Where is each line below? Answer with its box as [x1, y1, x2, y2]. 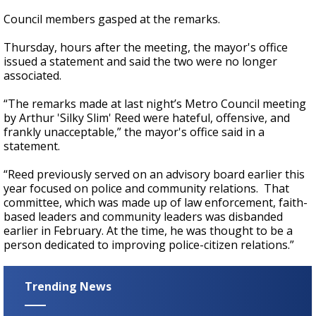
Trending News [25, 279, 111, 295]
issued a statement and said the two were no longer [4, 54, 277, 70]
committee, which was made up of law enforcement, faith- [4, 195, 308, 211]
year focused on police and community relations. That [4, 181, 289, 197]
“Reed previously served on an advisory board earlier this [4, 166, 305, 183]
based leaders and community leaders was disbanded [4, 209, 283, 225]
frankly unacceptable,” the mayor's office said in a [4, 124, 265, 140]
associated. [4, 68, 61, 84]
